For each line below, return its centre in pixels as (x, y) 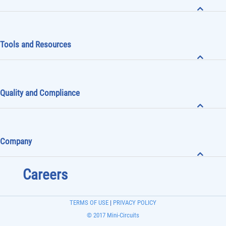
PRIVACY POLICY (134, 202)
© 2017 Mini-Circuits (113, 215)
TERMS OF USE (89, 202)
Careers (45, 174)
